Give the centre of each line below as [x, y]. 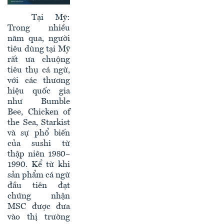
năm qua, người [39, 38]
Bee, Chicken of [39, 112]
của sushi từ [39, 143]
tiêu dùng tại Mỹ [39, 49]
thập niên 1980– [39, 154]
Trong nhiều [39, 28]
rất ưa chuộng [39, 59]
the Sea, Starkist [39, 122]
